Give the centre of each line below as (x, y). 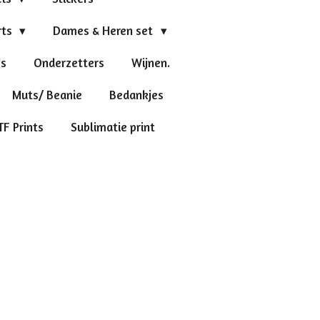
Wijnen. (150, 62)
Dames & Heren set (105, 30)
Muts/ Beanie (47, 94)
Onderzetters (69, 62)
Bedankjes (136, 94)
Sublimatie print (113, 126)
